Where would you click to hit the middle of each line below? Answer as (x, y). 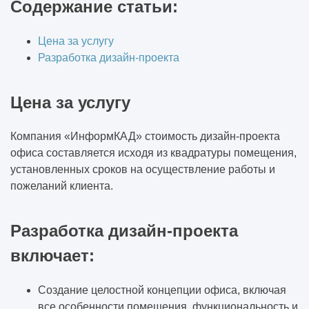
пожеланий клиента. (62, 186)
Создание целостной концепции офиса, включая (162, 290)
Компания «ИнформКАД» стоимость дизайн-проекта (145, 137)
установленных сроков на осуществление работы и (143, 170)
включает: (52, 256)
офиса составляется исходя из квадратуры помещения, (153, 153)
